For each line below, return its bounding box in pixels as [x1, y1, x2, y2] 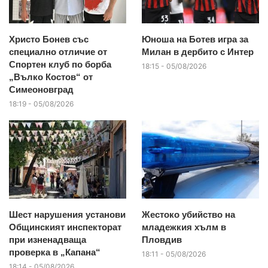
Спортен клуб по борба [9, 59, 111, 69]
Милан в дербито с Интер [141, 46, 254, 57]
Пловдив [141, 234, 182, 245]
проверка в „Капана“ [9, 246, 100, 257]
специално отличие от [9, 46, 107, 57]
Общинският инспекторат [9, 221, 121, 232]
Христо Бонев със [9, 33, 89, 44]
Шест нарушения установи [9, 209, 126, 220]
